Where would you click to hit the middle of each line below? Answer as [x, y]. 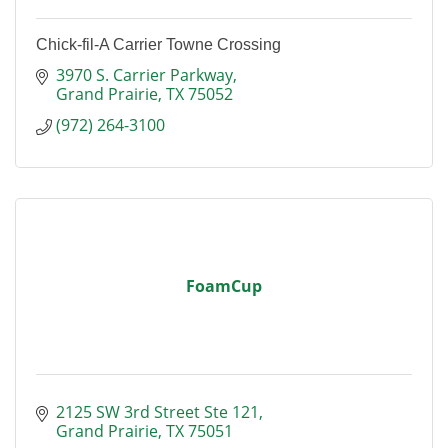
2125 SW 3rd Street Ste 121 [157, 412]
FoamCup [224, 286]
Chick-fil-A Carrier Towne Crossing [158, 44]
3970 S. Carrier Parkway [144, 75]
